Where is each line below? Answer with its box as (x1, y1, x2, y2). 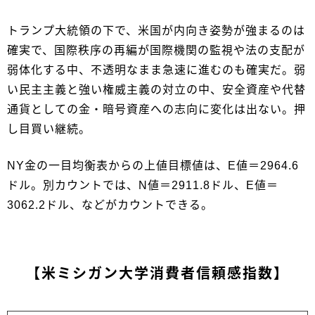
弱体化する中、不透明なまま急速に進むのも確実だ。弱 (7, 63, 306, 76)
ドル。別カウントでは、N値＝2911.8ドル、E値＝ (7, 179, 278, 191)
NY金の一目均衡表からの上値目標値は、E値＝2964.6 (7, 159, 299, 172)
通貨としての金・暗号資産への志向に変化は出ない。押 (7, 103, 306, 115)
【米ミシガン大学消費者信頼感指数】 (26, 265, 289, 281)
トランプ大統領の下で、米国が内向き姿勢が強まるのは (7, 24, 305, 37)
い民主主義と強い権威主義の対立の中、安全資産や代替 (7, 83, 306, 96)
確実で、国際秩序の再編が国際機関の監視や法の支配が (7, 44, 305, 56)
